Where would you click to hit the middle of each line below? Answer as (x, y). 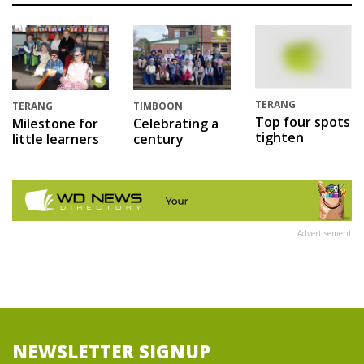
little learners (56, 139)
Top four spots (302, 122)
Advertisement (325, 234)
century (159, 139)
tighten (279, 138)
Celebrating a (176, 123)
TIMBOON (158, 106)
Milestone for (55, 123)
